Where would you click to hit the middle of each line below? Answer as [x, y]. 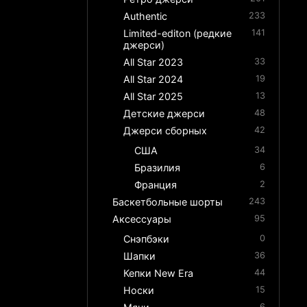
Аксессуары [142, 219]
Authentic [146, 16]
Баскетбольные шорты [168, 202]
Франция [156, 185]
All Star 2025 [153, 97]
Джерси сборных [165, 131]
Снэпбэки [147, 239]
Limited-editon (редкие [178, 34]
